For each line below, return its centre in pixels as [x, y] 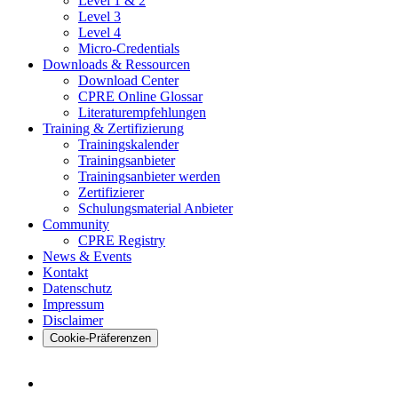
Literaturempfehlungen [142, 112]
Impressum [73, 304]
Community [76, 224]
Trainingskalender [128, 144]
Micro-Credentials [129, 48]
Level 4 [99, 32]
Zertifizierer [111, 192]
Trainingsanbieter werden [149, 176]
